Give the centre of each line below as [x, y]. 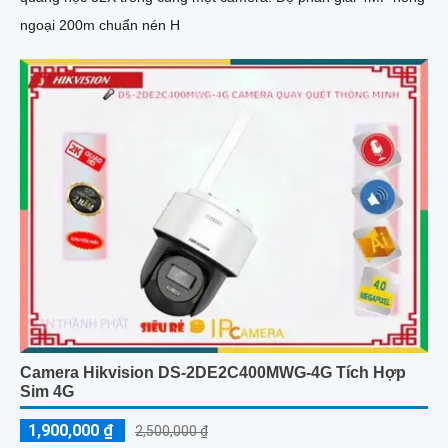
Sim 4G [47, 391]
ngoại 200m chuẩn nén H [100, 24]
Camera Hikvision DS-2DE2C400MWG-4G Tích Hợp [213, 372]
